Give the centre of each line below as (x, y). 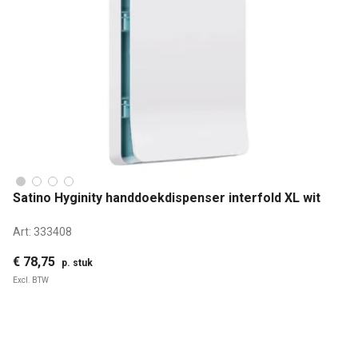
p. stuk (77, 263)
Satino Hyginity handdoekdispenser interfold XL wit (167, 197)
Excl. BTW (31, 280)
